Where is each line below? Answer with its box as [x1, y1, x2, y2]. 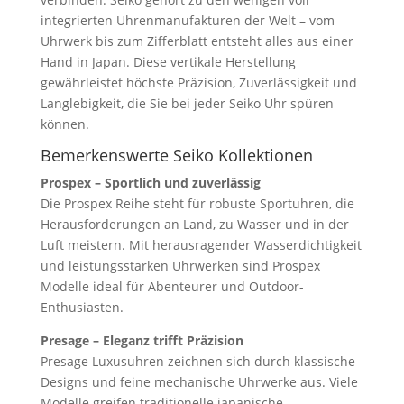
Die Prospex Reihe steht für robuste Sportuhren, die [40, 194, 354, 212]
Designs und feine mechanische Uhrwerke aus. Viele [40, 372, 358, 390]
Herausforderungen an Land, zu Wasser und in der [40, 215, 349, 233]
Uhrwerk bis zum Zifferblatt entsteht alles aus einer [40, 32, 353, 50]
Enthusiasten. [40, 298, 124, 316]
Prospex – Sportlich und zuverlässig [40, 173, 261, 191]
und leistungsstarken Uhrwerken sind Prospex [40, 256, 320, 274]
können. [40, 115, 89, 133]
